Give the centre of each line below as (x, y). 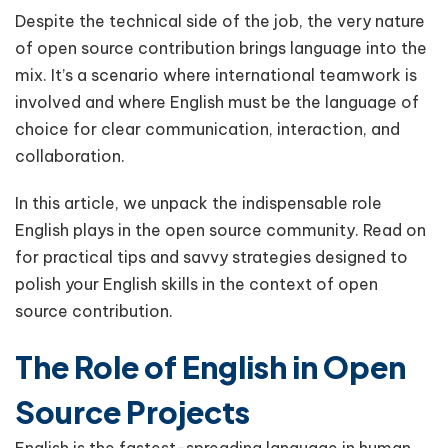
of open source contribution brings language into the (221, 47)
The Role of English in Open (210, 366)
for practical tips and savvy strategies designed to (211, 256)
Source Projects (132, 411)
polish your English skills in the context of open (196, 283)
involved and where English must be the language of (217, 101)
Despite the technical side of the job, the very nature (220, 20)
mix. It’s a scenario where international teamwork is (216, 74)
